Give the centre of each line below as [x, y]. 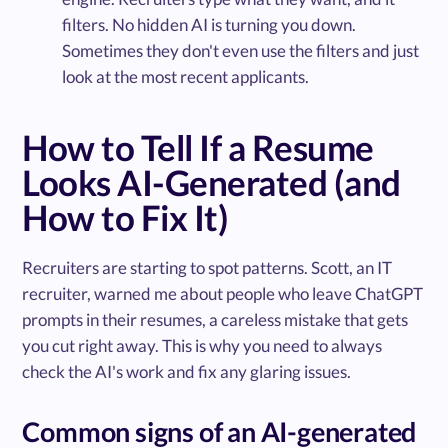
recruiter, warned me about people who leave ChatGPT [223, 293]
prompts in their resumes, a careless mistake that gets [215, 319]
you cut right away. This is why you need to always [202, 345]
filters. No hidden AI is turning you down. [209, 24]
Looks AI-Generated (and [211, 181]
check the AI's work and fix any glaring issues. [187, 371]
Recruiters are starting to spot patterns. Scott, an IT [207, 267]
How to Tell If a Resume [198, 146]
